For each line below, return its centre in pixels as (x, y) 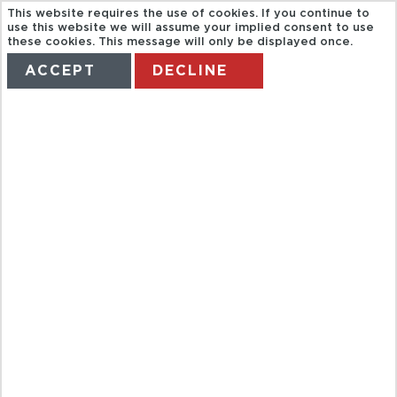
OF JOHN (132, 343)
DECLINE (191, 71)
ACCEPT (61, 71)
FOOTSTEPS (167, 292)
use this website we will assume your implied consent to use (191, 28)
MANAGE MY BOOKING (257, 121)
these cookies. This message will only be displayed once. (180, 43)
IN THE (105, 241)
